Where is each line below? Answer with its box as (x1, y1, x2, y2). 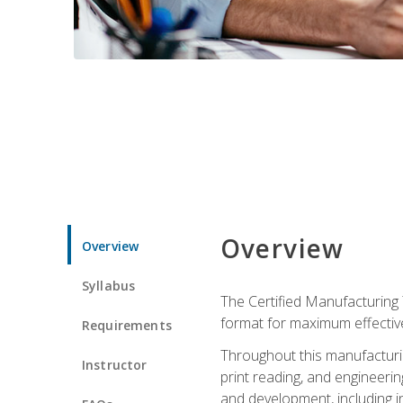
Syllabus (82, 276, 136, 294)
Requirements (82, 316, 172, 334)
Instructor (82, 355, 148, 373)
